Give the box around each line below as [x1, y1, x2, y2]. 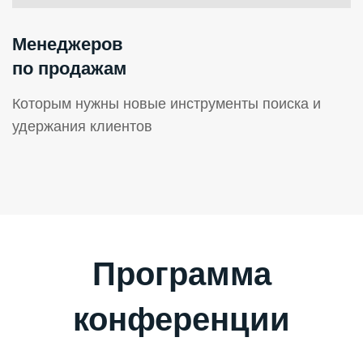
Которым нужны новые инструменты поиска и [12, 96, 321, 113]
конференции [73, 301, 290, 338]
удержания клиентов [12, 118, 152, 135]
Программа [92, 256, 271, 293]
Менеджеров [12, 34, 123, 55]
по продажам [12, 58, 126, 79]
